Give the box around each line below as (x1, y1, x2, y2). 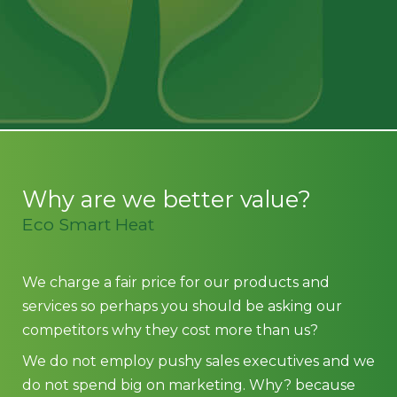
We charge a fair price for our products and (22, 274, 330, 291)
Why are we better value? (22, 185, 311, 213)
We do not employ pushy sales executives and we (22, 353, 375, 370)
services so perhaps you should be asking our (22, 298, 342, 315)
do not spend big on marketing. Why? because (22, 377, 355, 393)
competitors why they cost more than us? (22, 322, 318, 339)
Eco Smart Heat (22, 214, 154, 235)
